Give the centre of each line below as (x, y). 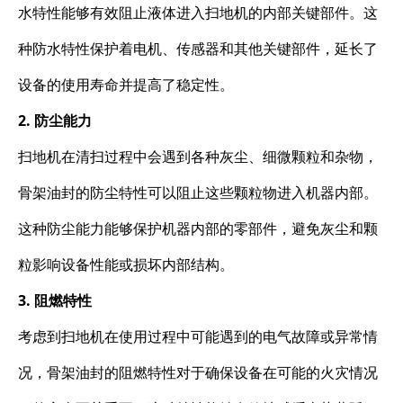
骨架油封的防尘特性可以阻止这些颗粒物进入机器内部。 (198, 192)
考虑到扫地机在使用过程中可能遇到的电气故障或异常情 (198, 336)
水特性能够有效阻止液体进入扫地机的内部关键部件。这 (198, 12)
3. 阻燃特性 (55, 300)
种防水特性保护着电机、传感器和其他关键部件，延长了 (198, 48)
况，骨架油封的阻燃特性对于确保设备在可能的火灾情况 (198, 372)
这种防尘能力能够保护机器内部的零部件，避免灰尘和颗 (198, 228)
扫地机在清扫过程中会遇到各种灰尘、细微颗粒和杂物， (198, 156)
